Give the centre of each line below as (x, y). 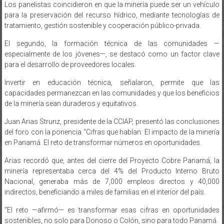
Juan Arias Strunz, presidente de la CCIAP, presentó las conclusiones (112, 111)
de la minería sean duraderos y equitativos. (71, 93)
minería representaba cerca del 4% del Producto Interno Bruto (112, 161)
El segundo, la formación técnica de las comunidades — (112, 33)
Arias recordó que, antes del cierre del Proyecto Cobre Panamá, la (112, 150)
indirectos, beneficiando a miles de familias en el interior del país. (105, 182)
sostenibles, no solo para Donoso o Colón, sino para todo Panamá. (111, 210)
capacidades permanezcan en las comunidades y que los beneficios (112, 83)
